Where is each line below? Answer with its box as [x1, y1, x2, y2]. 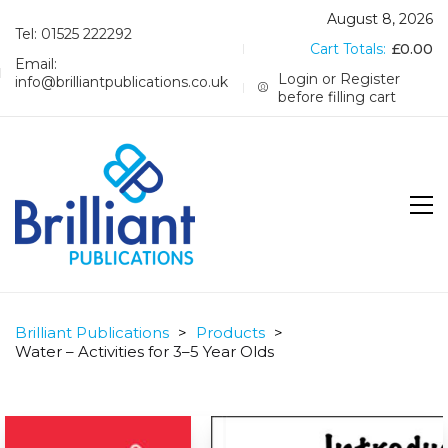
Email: [15, 55, 57, 73]
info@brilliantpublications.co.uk [15, 73, 228, 91]
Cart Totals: [310, 40, 390, 58]
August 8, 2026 [327, 10, 433, 28]
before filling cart [278, 88, 397, 106]
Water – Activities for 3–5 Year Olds [15, 342, 274, 361]
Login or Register [278, 70, 401, 88]
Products [196, 323, 265, 342]
